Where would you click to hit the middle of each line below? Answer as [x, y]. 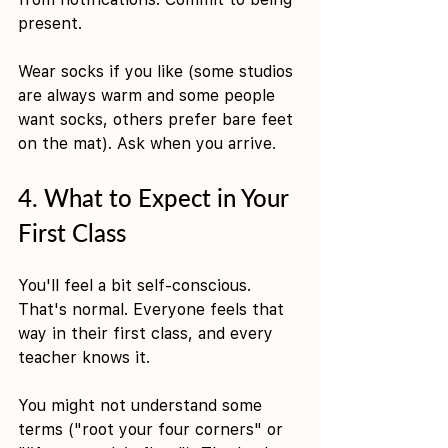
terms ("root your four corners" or [153, 429]
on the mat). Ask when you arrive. [147, 143]
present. [50, 23]
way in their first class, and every [148, 333]
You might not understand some [142, 405]
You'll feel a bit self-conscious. [137, 285]
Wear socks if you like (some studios [158, 71]
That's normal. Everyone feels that [153, 309]
